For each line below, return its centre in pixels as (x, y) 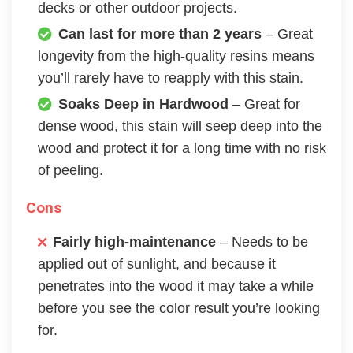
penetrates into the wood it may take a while (176, 286)
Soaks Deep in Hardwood (145, 104)
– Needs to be (264, 242)
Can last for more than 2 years (162, 34)
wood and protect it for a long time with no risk (182, 149)
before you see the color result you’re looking (179, 308)
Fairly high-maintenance (136, 242)
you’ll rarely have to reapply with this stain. (171, 78)
